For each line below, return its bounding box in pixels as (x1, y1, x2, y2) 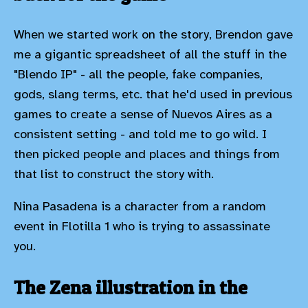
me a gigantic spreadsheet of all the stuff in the (14, 46, 287, 62)
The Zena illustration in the (14, 276, 247, 300)
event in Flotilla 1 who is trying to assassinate (14, 219, 270, 234)
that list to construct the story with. (14, 166, 214, 181)
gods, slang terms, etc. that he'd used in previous (14, 86, 292, 102)
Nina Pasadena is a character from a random (14, 199, 266, 214)
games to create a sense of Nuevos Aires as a (14, 106, 272, 122)
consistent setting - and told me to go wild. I (14, 126, 267, 142)
